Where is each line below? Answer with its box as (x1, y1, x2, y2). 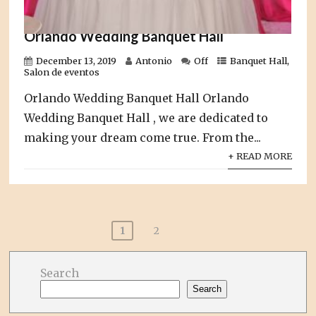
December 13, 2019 (36, 54, 117, 66)
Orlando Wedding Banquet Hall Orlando (24, 90, 250, 105)
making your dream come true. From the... (24, 130, 262, 145)
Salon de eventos (24, 66, 100, 78)
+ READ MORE (227, 150, 292, 162)
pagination (8, 230, 90, 248)
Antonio (135, 54, 173, 66)
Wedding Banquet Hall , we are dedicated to (24, 110, 269, 125)
